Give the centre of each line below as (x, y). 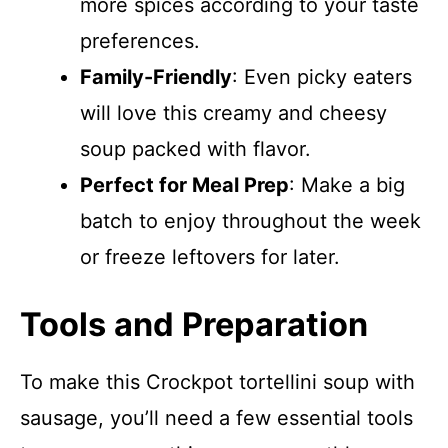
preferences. (140, 41)
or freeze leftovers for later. (210, 257)
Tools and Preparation (194, 324)
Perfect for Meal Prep (184, 185)
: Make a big (347, 185)
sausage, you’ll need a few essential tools (216, 418)
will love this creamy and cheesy (233, 113)
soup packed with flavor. (195, 149)
